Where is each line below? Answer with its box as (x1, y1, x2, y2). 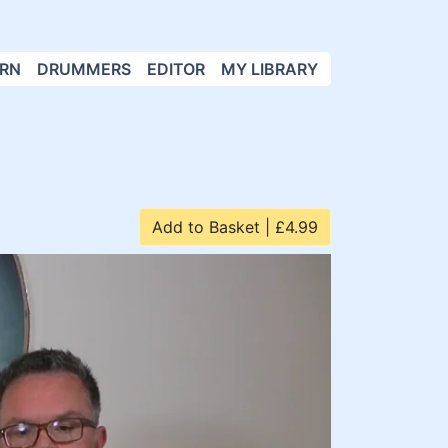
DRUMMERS (37, 59, 131, 79)
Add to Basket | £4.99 (152, 217, 318, 237)
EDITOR (147, 59, 205, 79)
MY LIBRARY (221, 59, 318, 79)
